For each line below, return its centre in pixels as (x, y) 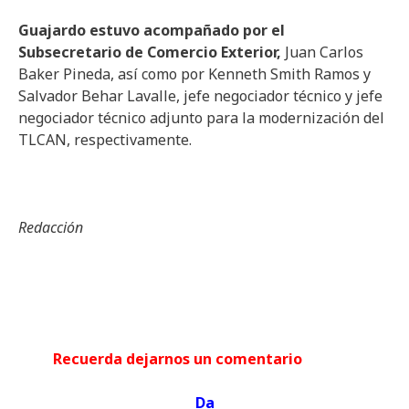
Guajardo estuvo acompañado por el (152, 30)
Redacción (51, 227)
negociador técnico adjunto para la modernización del (201, 118)
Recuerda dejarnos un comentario (204, 359)
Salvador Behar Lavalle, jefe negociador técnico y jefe (200, 96)
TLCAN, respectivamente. (105, 140)
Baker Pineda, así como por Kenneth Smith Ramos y (194, 74)
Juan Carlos (322, 52)
